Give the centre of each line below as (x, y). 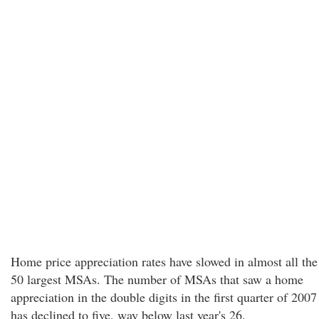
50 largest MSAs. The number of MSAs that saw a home (157, 279)
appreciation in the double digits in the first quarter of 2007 (164, 297)
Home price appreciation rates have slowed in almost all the (164, 261)
